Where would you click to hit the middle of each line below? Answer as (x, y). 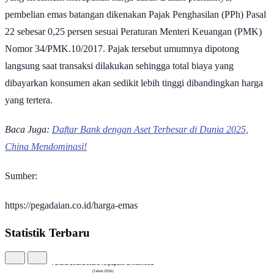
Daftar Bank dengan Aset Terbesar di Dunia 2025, (150, 141)
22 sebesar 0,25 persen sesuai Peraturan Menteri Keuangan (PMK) (133, 43)
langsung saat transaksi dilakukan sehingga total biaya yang (119, 77)
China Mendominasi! (46, 158)
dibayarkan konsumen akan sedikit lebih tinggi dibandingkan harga (134, 94)
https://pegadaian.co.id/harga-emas (71, 217)
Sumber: (21, 187)
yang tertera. (29, 111)
